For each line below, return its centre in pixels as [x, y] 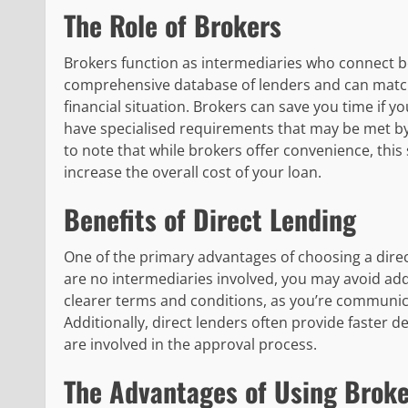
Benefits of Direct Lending [210, 219]
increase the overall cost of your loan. [193, 172]
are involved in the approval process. [190, 344]
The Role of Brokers [173, 25]
